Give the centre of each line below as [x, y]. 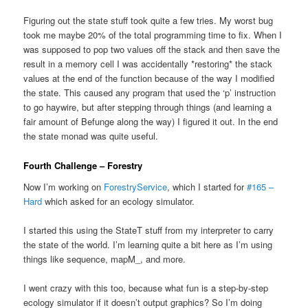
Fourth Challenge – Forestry [83, 165]
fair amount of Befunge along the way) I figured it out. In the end [151, 122]
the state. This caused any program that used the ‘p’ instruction [150, 93]
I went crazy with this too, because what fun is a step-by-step [146, 288]
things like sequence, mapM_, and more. [105, 259]
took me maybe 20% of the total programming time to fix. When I [153, 35]
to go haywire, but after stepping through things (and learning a [148, 107]
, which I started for [207, 187]
